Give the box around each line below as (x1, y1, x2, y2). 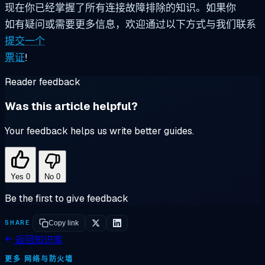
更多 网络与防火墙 (5, 254, 74, 264)
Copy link (49, 219, 79, 227)
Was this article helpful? (5, 99, 138, 114)
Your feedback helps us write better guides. (5, 124, 194, 137)
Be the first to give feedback (5, 192, 128, 205)
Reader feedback (5, 75, 80, 88)
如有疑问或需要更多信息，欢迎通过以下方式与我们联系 (5, 17, 256, 31)
